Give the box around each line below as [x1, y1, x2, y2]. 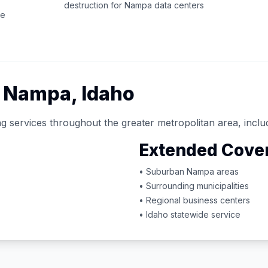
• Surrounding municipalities [139, 181, 249, 191]
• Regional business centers [139, 195, 250, 205]
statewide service [168, 209, 240, 220]
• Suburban [139, 166, 187, 176]
